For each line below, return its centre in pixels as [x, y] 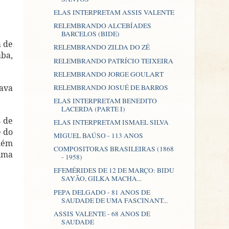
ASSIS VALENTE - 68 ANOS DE [102, 213]
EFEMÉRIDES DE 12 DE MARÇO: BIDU [114, 170]
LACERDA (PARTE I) [93, 109]
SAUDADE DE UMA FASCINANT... [114, 200]
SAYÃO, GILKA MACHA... [101, 179]
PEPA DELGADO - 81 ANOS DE [102, 192]
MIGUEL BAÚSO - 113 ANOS [98, 136]
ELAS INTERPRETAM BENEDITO [105, 100]
